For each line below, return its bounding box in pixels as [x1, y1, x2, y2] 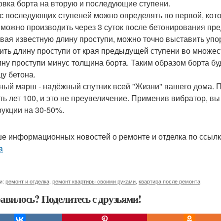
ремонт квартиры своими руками [52, 177, 136, 185]
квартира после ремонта [139, 177, 200, 185]
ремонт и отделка [5, 177, 49, 185]
